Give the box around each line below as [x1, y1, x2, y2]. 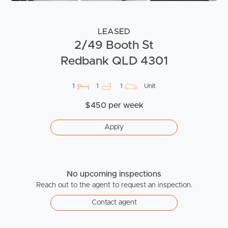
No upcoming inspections [67, 170, 161, 179]
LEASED [98, 27, 130, 36]
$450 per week [84, 101, 144, 110]
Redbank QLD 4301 [60, 55, 168, 68]
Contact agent [91, 199, 137, 207]
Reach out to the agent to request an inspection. [36, 182, 192, 189]
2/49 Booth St [74, 39, 154, 52]
